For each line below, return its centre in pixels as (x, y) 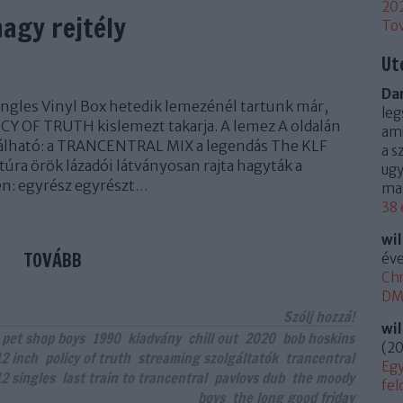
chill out (213, 338)
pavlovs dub (249, 378)
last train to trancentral (134, 378)
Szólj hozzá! (319, 317)
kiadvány (154, 338)
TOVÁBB (53, 260)
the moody (323, 378)
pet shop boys (43, 338)
